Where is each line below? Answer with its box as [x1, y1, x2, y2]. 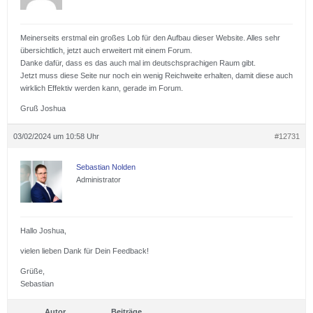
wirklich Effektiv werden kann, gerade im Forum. [20, 83, 183, 92]
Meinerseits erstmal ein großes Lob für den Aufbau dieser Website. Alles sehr [20, 33, 280, 42]
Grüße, [20, 266, 45, 275]
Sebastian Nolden [76, 162, 136, 171]
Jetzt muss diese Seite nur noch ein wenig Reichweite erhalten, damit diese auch [20, 71, 293, 80]
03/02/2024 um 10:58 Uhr [13, 131, 99, 140]
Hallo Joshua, [20, 226, 66, 235]
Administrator [76, 175, 121, 184]
